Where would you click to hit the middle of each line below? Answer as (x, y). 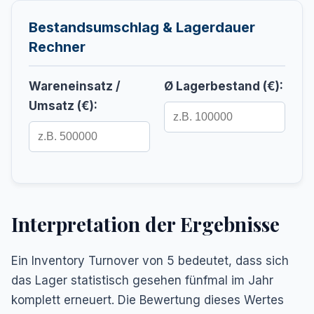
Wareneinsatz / (75, 86)
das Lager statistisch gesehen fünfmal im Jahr (142, 280)
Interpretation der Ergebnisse (145, 224)
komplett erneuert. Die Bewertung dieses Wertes (148, 300)
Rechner (57, 47)
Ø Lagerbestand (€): (224, 86)
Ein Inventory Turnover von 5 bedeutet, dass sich (150, 260)
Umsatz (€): (63, 105)
